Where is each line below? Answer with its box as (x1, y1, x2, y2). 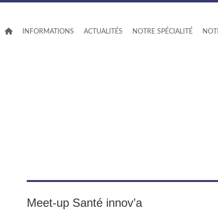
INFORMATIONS (22, 28, 74, 35)
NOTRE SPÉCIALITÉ (132, 28, 193, 35)
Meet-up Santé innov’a (27, 196, 143, 209)
